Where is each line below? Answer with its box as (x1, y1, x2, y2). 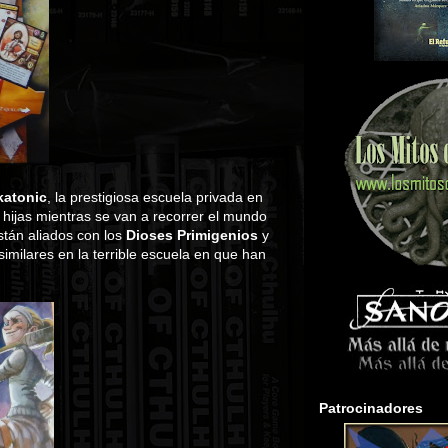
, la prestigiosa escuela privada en (47, 189, 263, 205)
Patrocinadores (319, 400, 423, 416)
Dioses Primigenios (126, 227, 258, 243)
